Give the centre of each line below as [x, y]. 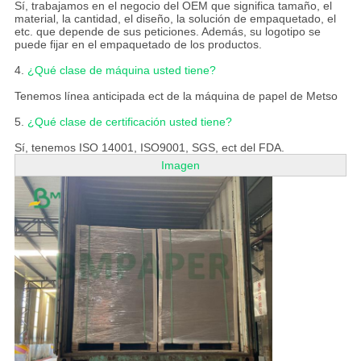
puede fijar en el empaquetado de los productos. [138, 45]
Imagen [180, 166]
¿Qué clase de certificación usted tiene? [129, 122]
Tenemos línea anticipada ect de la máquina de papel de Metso [176, 96]
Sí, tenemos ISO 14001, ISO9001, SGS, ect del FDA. [149, 148]
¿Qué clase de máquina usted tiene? [121, 71]
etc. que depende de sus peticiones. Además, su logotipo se [167, 32]
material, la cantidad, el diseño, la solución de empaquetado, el [175, 19]
